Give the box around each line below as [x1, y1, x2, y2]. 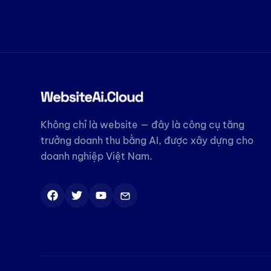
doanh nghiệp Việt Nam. [41, 150, 152, 163]
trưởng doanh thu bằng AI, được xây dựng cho [41, 134, 253, 147]
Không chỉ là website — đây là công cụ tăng [41, 119, 244, 131]
